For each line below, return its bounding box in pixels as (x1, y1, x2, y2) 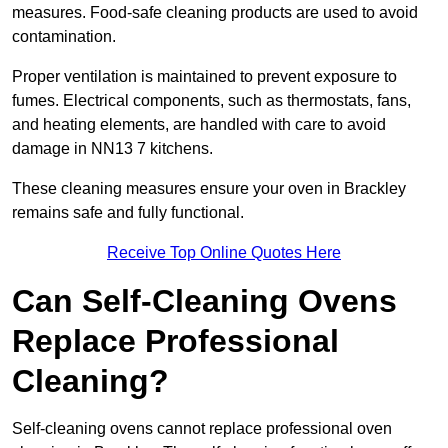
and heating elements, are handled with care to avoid (12, 116, 386, 134)
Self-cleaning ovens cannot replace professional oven (12, 420, 392, 438)
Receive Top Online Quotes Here (107, 244, 341, 262)
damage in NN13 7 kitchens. (12, 140, 213, 158)
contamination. (12, 28, 116, 46)
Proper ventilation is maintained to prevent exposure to (12, 68, 397, 86)
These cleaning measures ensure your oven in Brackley (12, 180, 406, 198)
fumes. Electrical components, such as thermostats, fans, (12, 92, 411, 110)
